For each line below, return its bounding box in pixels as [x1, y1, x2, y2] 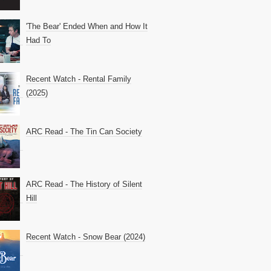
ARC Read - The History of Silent [26, 179, 142, 189]
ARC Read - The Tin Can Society [26, 126, 142, 136]
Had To [26, 35, 51, 45]
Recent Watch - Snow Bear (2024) [26, 232, 145, 241]
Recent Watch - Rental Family [26, 74, 131, 83]
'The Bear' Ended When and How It [26, 21, 148, 31]
